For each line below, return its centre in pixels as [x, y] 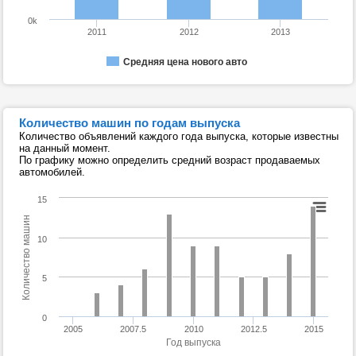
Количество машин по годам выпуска [130, 123]
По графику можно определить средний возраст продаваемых [170, 160]
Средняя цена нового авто [185, 62]
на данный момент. [65, 148]
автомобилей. [52, 172]
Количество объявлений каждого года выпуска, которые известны [179, 136]
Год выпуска [193, 342]
